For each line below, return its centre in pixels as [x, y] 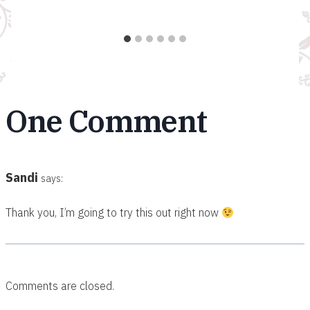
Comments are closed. [60, 285]
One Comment [106, 120]
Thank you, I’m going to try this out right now [113, 212]
